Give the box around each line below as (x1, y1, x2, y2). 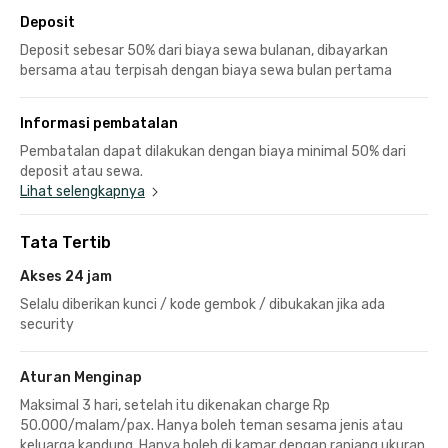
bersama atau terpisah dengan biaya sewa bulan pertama (20, 61, 392, 79)
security (20, 315, 74, 333)
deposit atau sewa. (20, 162, 143, 180)
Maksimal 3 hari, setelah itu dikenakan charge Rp (20, 396, 330, 414)
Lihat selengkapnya (20, 182, 145, 200)
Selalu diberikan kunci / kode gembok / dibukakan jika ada (20, 295, 385, 313)
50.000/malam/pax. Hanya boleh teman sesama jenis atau (20, 416, 403, 434)
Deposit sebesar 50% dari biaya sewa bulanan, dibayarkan (20, 41, 388, 59)
